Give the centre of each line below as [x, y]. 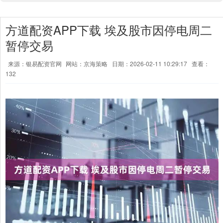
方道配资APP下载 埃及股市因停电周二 [109, 30]
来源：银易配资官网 [36, 63]
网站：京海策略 [87, 63]
